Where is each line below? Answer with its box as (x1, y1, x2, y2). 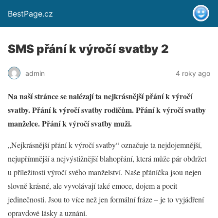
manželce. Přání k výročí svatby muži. (8, 118, 132, 129)
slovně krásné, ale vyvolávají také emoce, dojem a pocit (8, 181, 177, 191)
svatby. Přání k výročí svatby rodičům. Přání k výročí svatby (8, 104, 206, 115)
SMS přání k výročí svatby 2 (8, 42, 169, 56)
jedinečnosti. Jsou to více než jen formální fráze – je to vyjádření (8, 194, 204, 204)
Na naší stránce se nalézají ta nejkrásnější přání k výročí (8, 91, 192, 102)
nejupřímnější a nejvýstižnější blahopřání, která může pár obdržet (8, 153, 206, 163)
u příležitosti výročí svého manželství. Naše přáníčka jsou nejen (8, 167, 201, 177)
